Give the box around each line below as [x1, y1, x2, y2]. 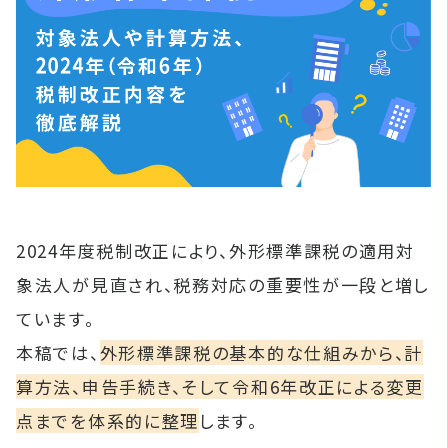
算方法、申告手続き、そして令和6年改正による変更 [16, 373, 424, 399]
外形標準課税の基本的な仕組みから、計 [99, 339, 424, 365]
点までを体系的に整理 [16, 407, 200, 433]
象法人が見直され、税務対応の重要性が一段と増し [16, 271, 430, 297]
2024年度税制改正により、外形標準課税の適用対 [16, 237, 415, 263]
